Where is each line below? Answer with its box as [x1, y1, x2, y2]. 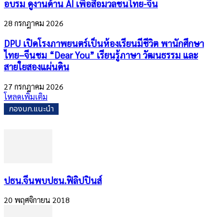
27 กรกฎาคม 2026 [4, 81, 63, 92]
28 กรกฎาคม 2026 [4, 18, 63, 29]
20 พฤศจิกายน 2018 [4, 195, 70, 205]
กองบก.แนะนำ [9, 103, 54, 115]
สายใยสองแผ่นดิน [4, 61, 69, 73]
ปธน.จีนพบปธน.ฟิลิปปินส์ [4, 174, 102, 186]
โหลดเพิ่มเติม [4, 91, 47, 102]
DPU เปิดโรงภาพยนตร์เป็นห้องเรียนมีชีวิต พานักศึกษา [4, 37, 204, 49]
